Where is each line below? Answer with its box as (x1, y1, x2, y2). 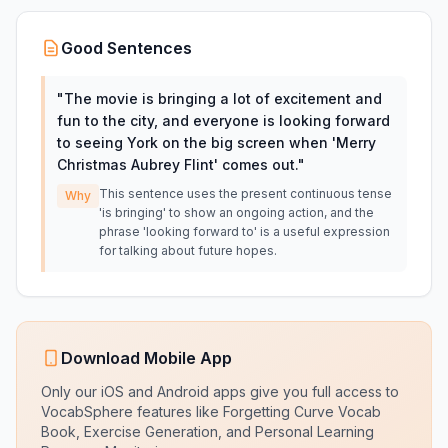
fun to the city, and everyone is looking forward (57, 112, 390, 129)
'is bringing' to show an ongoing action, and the (99, 205, 374, 220)
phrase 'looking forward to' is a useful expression (99, 224, 390, 239)
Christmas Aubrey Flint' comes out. (57, 156, 298, 173)
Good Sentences (61, 38, 192, 58)
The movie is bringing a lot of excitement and (64, 90, 382, 107)
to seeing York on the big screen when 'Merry (57, 134, 376, 151)
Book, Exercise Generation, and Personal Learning (41, 423, 374, 440)
